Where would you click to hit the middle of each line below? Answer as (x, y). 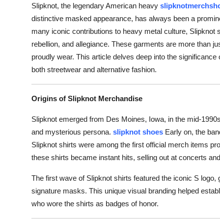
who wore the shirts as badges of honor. (95, 203)
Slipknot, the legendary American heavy (96, 5)
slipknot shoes (138, 132)
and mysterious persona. (71, 132)
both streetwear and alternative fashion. (94, 69)
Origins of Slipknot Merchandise (87, 98)
